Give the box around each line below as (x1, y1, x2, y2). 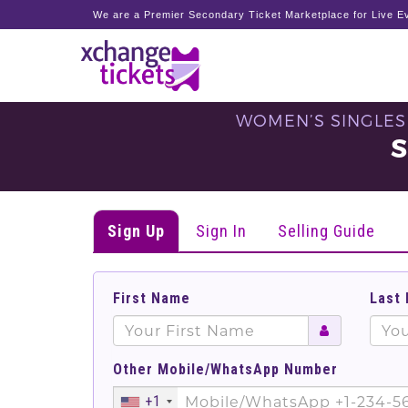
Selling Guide (278, 221, 375, 240)
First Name (113, 290, 190, 307)
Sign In (196, 221, 247, 240)
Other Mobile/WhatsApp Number (113, 361, 338, 378)
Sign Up (107, 221, 165, 240)
